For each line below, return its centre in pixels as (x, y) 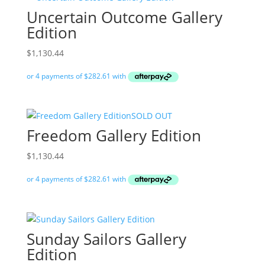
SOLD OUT (151, 116)
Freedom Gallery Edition (114, 136)
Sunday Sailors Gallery (106, 239)
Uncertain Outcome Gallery (124, 17)
